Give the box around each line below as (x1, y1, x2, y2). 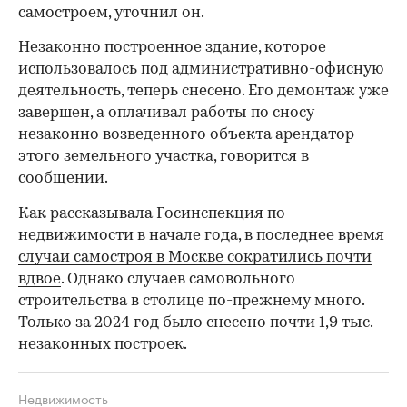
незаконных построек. (18, 336, 187, 352)
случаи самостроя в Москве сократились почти (18, 249, 372, 265)
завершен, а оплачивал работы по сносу (18, 104, 314, 121)
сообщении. (18, 170, 108, 186)
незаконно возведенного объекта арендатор (18, 126, 354, 143)
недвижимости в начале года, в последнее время (18, 227, 384, 243)
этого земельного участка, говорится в (18, 148, 309, 164)
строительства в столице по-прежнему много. (18, 293, 364, 309)
